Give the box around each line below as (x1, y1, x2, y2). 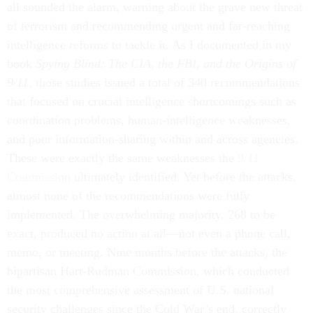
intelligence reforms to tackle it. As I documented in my (7, 38, 291, 52)
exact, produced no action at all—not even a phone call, (7, 226, 291, 240)
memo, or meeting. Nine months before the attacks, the (7, 245, 287, 259)
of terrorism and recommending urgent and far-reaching (7, 19, 290, 33)
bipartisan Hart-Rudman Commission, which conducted (7, 264, 289, 278)
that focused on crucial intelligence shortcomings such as (7, 94, 296, 108)
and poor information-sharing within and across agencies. (7, 132, 298, 146)
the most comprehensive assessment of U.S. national (7, 283, 274, 297)
